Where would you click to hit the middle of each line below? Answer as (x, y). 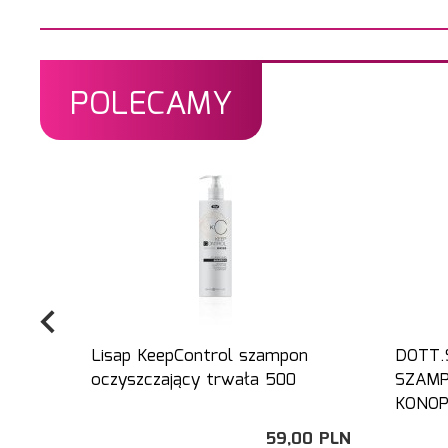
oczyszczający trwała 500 (193, 380)
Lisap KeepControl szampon (199, 356)
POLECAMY (151, 104)
